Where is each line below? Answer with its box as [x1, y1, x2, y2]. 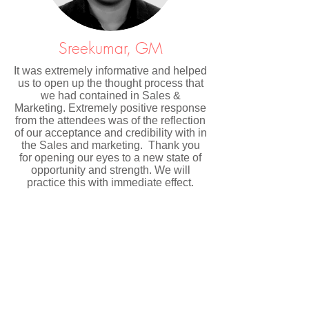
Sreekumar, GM [59, 37, 163, 59]
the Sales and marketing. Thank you [21, 139, 200, 151]
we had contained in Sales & [40, 90, 181, 101]
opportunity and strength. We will [30, 164, 190, 176]
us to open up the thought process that [17, 77, 203, 89]
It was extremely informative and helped [14, 65, 207, 77]
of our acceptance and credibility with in [14, 127, 207, 139]
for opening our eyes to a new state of [19, 152, 201, 163]
